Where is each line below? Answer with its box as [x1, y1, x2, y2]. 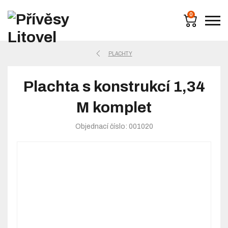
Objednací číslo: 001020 [75, 123, 153, 130]
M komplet [76, 99, 152, 116]
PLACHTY [108, 50, 132, 56]
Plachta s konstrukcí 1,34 [23, 78, 205, 95]
